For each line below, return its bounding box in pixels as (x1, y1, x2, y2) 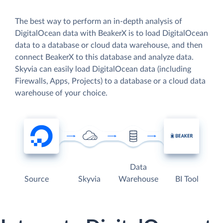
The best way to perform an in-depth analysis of (15, 17, 182, 25)
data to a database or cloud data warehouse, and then (15, 41, 203, 49)
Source (24, 175, 49, 184)
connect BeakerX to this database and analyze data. (15, 53, 194, 61)
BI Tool (175, 175, 199, 184)
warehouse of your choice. (15, 89, 108, 97)
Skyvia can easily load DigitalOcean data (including (15, 65, 191, 73)
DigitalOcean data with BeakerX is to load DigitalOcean (15, 29, 208, 37)
